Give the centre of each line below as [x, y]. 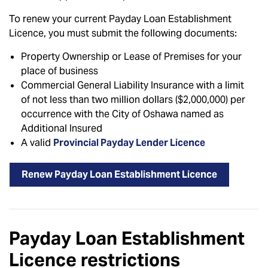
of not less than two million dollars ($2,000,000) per [133, 100]
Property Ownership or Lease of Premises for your [131, 57]
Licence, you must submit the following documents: [124, 33]
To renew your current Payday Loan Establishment [120, 19]
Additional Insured [62, 128]
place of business [60, 71]
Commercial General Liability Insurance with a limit [133, 85]
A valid [37, 143]
